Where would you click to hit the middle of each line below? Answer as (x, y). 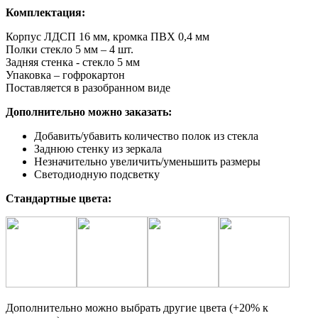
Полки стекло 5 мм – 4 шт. (70, 49)
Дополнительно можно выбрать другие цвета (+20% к (137, 307)
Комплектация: (45, 12)
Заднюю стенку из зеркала (98, 148)
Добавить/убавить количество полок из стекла (146, 136)
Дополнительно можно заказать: (89, 111)
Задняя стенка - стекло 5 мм (73, 62)
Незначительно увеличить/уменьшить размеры (147, 161)
